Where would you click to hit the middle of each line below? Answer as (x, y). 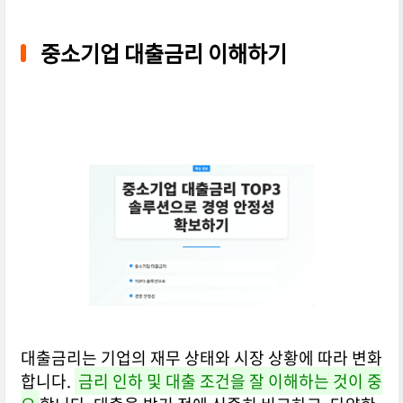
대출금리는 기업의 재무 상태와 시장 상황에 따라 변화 (201, 358)
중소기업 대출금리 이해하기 (163, 54)
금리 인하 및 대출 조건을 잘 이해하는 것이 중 (230, 381)
